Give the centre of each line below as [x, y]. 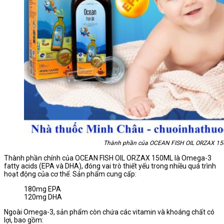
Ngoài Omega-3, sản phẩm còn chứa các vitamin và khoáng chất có [109, 212]
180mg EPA [42, 189]
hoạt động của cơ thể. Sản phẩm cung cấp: [70, 174]
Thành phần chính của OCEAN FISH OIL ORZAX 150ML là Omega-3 [108, 158]
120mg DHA [43, 197]
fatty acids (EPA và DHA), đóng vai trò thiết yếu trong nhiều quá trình [110, 166]
